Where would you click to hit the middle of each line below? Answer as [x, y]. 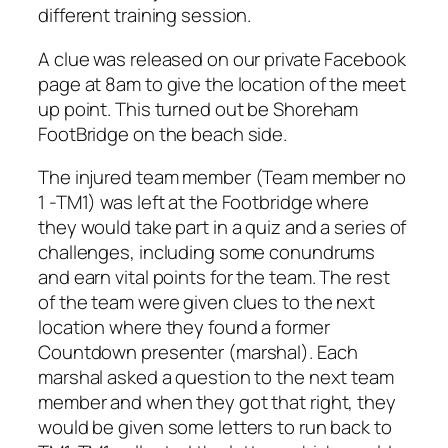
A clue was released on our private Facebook [222, 58]
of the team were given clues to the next [206, 302]
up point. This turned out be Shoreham [198, 108]
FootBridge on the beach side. [163, 133]
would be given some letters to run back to [215, 427]
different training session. [145, 15]
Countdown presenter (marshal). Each [198, 352]
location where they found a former [184, 327]
